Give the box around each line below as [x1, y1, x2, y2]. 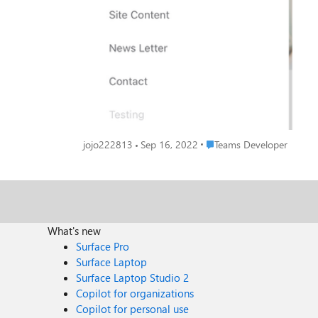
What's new [48, 224, 102, 238]
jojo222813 [83, 138, 133, 151]
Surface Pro [76, 239, 130, 253]
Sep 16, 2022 [141, 138, 198, 151]
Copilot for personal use [76, 302, 190, 316]
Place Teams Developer [200, 137, 298, 150]
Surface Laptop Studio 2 [76, 270, 190, 285]
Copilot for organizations [76, 286, 194, 300]
